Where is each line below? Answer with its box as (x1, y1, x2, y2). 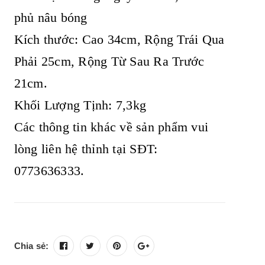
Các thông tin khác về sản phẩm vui (14, 119, 208, 134)
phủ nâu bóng (14, 10, 88, 25)
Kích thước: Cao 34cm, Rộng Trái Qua (14, 32, 225, 47)
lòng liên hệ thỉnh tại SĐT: (14, 141, 158, 156)
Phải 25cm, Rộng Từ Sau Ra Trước (14, 54, 205, 69)
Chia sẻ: (14, 241, 49, 251)
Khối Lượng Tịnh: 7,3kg (14, 98, 146, 112)
